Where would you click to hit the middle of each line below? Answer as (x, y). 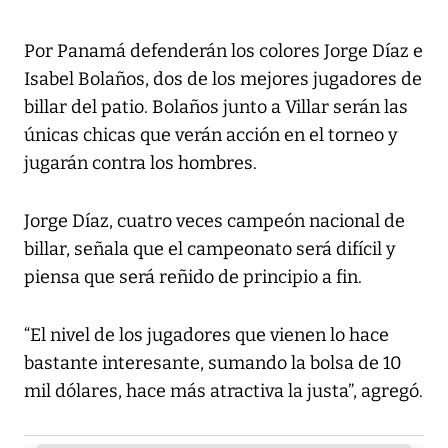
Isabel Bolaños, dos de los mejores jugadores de (223, 79)
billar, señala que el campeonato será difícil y (210, 249)
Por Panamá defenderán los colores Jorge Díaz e (223, 51)
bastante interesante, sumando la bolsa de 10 (213, 363)
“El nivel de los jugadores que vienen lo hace (206, 335)
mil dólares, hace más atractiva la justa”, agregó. (223, 391)
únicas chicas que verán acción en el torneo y (211, 135)
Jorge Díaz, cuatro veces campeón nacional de (214, 221)
